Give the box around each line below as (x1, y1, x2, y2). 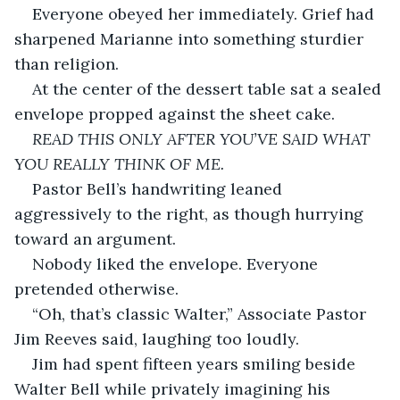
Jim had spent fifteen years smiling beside (32, 353, 360, 374)
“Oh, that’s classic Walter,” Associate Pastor (32, 303, 371, 324)
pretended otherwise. (14, 278, 179, 299)
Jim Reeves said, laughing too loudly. (14, 328, 299, 349)
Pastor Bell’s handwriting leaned (32, 178, 287, 199)
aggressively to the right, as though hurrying (14, 203, 368, 224)
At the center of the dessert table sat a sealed (32, 78, 386, 99)
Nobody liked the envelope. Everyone (32, 253, 322, 274)
